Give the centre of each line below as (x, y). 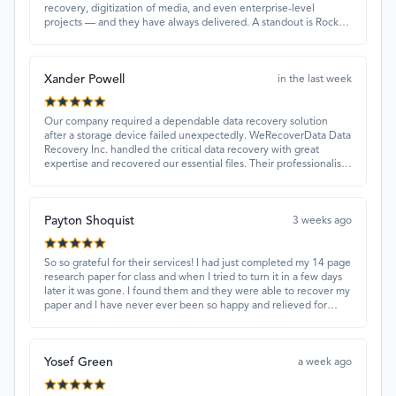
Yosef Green (79, 363)
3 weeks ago (322, 221)
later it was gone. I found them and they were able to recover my (197, 292)
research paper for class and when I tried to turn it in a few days (193, 278)
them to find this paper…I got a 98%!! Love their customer (180, 320)
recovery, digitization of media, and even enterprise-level (179, 9)
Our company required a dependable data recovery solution (186, 122)
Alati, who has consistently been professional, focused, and (183, 38)
